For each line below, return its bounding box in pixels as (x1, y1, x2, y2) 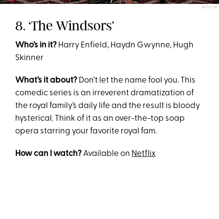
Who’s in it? (15, 41, 59, 49)
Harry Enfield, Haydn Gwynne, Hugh (58, 41, 194, 49)
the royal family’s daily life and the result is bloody (15, 101, 200, 110)
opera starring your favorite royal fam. (15, 127, 157, 135)
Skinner (15, 53, 44, 62)
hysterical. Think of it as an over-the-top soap (15, 114, 185, 123)
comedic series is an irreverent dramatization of (15, 88, 195, 97)
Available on (82, 149, 132, 158)
